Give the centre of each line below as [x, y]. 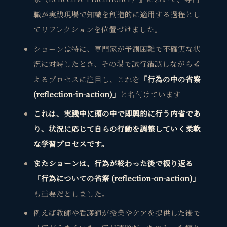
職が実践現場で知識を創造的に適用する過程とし [117, 14]
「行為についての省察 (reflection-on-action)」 [117, 178]
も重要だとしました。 [71, 194]
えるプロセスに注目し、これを [86, 79]
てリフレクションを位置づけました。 [98, 29]
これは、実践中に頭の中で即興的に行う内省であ [117, 113]
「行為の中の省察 [170, 79]
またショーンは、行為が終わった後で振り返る [113, 163]
